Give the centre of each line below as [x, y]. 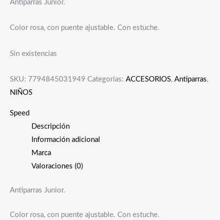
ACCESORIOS [148, 80]
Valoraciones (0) [57, 166]
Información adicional [66, 139]
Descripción [50, 126]
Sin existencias [33, 54]
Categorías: [107, 80]
